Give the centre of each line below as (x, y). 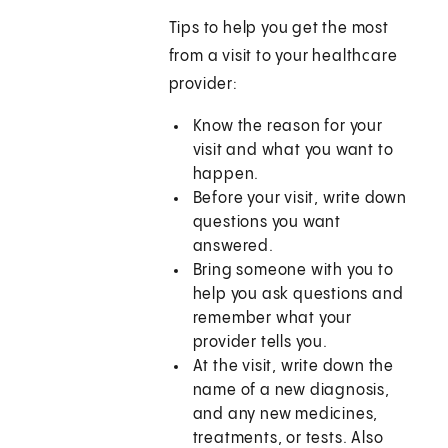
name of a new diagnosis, (291, 391)
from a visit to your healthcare (283, 57)
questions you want (267, 223)
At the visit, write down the (293, 367)
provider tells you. (260, 343)
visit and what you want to (293, 151)
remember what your (272, 319)
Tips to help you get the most (278, 29)
